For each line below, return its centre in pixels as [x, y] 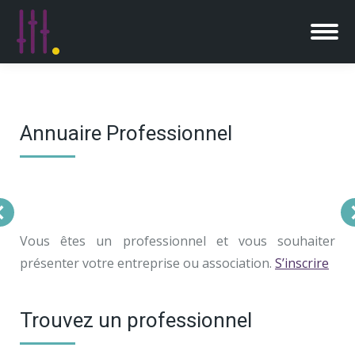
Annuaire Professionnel [126, 133]
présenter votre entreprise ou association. [147, 263]
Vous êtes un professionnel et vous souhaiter [177, 241]
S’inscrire [302, 263]
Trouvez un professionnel [136, 320]
